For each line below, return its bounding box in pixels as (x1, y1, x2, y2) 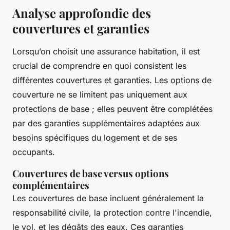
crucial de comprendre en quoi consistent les (12, 61, 186, 71)
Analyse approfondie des (12, 5, 151, 22)
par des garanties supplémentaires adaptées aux (12, 118, 200, 129)
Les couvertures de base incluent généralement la (12, 193, 204, 204)
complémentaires (12, 179, 89, 192)
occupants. (12, 147, 55, 158)
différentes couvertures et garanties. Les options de (12, 75, 212, 86)
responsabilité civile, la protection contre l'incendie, (12, 207, 212, 218)
